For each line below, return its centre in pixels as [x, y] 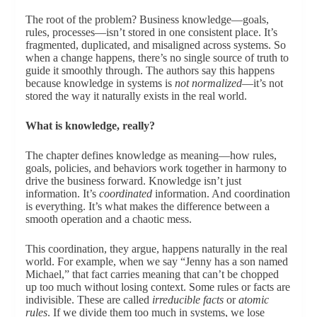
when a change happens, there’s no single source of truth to [157, 58]
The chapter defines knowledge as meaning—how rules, [151, 156]
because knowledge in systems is [100, 83]
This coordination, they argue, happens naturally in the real [156, 249]
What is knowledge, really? [90, 126]
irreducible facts [188, 300]
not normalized [208, 83]
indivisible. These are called [88, 300]
